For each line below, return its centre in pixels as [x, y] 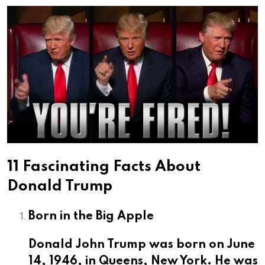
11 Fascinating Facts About [104, 167]
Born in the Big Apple [91, 216]
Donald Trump [60, 186]
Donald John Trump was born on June [142, 245]
